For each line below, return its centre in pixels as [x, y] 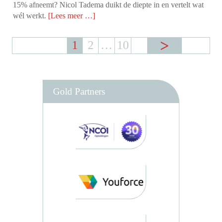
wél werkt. [31, 16]
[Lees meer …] [72, 16]
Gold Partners [79, 92]
